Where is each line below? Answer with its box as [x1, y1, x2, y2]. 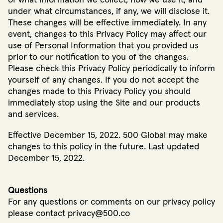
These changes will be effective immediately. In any [8, 18, 207, 27]
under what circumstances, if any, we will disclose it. [8, 6, 210, 16]
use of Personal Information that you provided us [8, 41, 199, 50]
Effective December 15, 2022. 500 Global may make [8, 130, 208, 140]
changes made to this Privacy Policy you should [8, 87, 191, 96]
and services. [8, 110, 59, 119]
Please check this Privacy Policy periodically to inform [8, 64, 215, 73]
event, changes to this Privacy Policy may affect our [8, 29, 207, 39]
